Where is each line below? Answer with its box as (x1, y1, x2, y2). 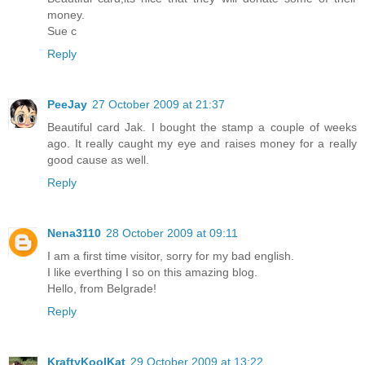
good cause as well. (47, 152, 149, 166)
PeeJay (47, 97, 87, 111)
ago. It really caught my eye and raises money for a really (47, 136, 357, 150)
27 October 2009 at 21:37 (92, 97, 225, 111)
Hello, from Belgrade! (47, 281, 156, 295)
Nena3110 (47, 226, 101, 240)
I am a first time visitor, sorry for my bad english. (47, 248, 294, 262)
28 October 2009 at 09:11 (106, 226, 238, 240)
